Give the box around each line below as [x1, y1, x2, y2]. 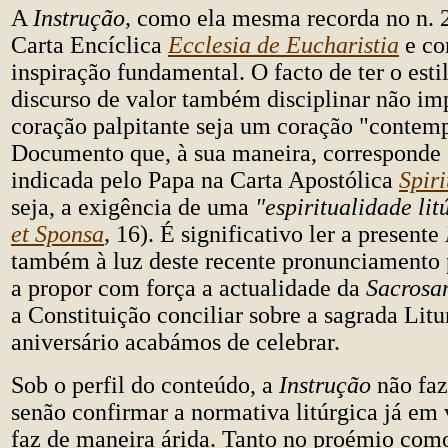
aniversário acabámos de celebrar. [11, 329, 340, 355]
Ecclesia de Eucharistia [168, 32, 399, 58]
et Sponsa [11, 221, 104, 247]
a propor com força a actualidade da [11, 275, 366, 301]
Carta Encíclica [11, 32, 168, 58]
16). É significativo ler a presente [116, 221, 445, 247]
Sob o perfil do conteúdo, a [11, 372, 279, 398]
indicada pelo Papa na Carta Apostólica [11, 167, 399, 193]
